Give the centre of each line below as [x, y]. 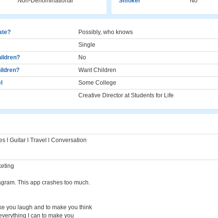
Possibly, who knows [106, 32]
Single [87, 45]
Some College [97, 83]
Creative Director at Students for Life [126, 95]
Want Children [97, 70]
